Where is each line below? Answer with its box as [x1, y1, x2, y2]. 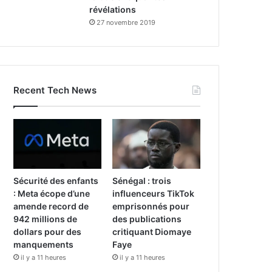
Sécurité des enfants [13, 175, 99, 186]
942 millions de [13, 213, 78, 224]
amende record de [13, 200, 89, 211]
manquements [13, 239, 74, 250]
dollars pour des [13, 226, 82, 237]
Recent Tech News [13, 84, 97, 96]
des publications [112, 213, 182, 224]
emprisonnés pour [112, 200, 190, 211]
